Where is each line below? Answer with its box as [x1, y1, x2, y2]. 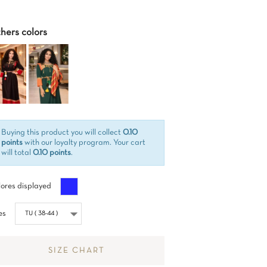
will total [1, 149, 33, 157]
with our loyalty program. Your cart [23, 139, 145, 147]
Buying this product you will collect [1, 129, 123, 136]
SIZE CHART [48, 247, 105, 254]
